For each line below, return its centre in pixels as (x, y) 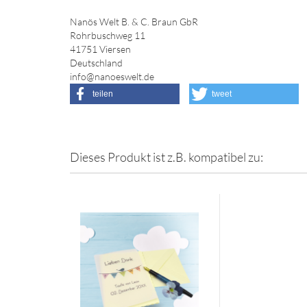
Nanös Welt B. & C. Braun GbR (134, 22)
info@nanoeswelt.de (112, 76)
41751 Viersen (100, 49)
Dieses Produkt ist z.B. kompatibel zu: (167, 157)
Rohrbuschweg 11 (108, 35)
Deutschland (96, 63)
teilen (103, 94)
